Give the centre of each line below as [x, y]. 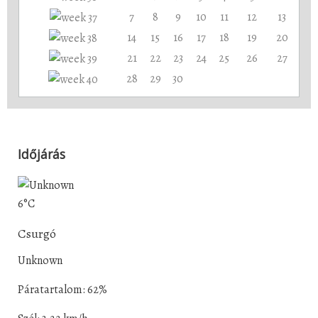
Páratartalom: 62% [62, 290]
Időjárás [42, 154]
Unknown [40, 261]
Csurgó [37, 234]
